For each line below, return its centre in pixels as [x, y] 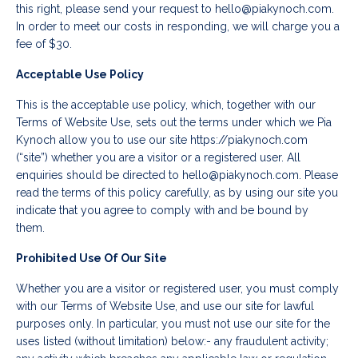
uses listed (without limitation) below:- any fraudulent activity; [172, 342]
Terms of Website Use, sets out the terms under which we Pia [174, 123]
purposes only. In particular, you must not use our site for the [173, 324]
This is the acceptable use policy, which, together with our [166, 105]
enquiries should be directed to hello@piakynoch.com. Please [177, 175]
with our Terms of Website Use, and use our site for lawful [165, 306]
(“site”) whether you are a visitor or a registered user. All [158, 158]
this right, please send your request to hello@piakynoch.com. [177, 9]
